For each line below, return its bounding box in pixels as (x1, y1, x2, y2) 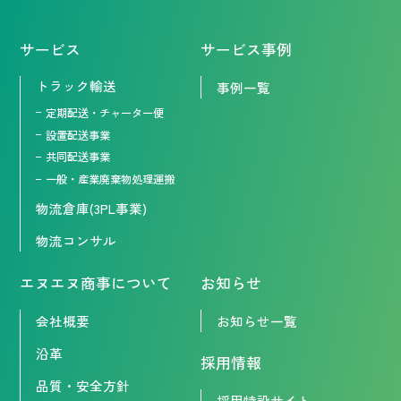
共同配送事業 (46, 149, 111, 166)
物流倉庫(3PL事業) (36, 199, 148, 218)
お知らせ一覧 (216, 311, 297, 330)
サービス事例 (200, 38, 292, 60)
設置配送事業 (46, 126, 111, 143)
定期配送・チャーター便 (46, 104, 165, 121)
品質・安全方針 (36, 375, 131, 395)
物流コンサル (36, 231, 117, 251)
